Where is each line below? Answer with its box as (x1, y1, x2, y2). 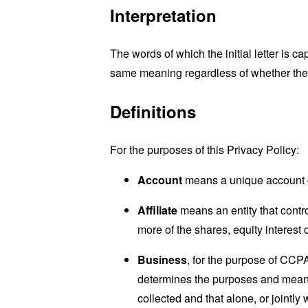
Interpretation (110, 3, 217, 27)
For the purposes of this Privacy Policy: (110, 141, 299, 157)
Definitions (110, 99, 196, 123)
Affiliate (137, 201, 177, 218)
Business (137, 251, 187, 267)
